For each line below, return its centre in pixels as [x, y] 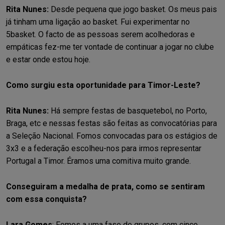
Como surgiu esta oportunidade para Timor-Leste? [103, 85]
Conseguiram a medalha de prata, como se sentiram [105, 186]
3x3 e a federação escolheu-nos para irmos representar [104, 148]
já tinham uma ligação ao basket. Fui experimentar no [98, 22]
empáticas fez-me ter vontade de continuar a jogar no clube [110, 47]
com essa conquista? [46, 199]
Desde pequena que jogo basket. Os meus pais [133, 9]
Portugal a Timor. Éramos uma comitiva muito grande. [99, 161]
